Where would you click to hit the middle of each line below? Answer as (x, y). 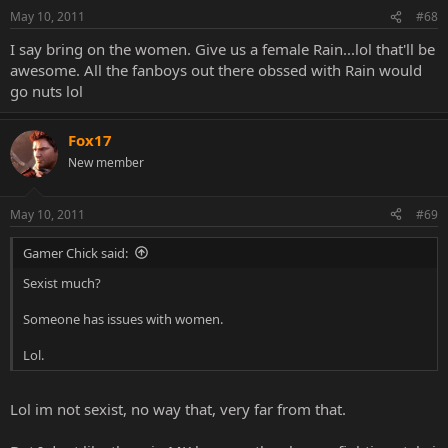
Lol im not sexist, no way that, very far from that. (178, 409)
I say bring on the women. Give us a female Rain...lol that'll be (222, 49)
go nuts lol (46, 91)
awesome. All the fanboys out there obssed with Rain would (216, 70)
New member (106, 162)
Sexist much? (62, 282)
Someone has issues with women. (123, 318)
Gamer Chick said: (75, 252)
